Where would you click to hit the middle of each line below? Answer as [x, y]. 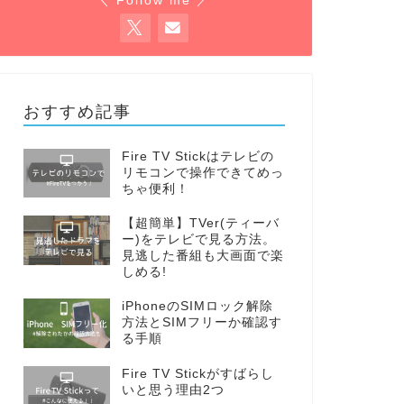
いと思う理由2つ [173, 390]
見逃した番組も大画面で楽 [202, 256]
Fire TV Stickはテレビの [197, 156]
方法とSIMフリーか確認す [202, 323]
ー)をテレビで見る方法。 [198, 240]
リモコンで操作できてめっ [202, 173]
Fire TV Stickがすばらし [197, 373]
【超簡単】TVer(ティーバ [200, 224]
